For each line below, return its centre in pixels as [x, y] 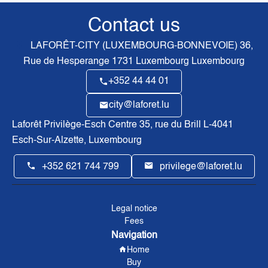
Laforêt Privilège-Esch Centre [74, 125]
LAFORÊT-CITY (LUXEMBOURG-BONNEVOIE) [134, 46]
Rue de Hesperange [68, 62]
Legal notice [134, 209]
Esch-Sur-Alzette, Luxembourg [77, 141]
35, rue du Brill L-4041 [185, 125]
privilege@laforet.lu [201, 167]
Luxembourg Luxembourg [189, 62]
